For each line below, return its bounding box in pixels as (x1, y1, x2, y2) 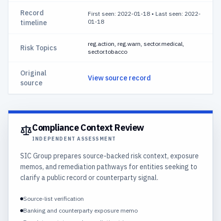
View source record (88, 74, 151, 82)
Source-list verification (23, 195, 84, 202)
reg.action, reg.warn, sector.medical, (88, 40, 184, 47)
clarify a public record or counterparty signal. (20, 173, 158, 182)
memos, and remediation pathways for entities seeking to (20, 162, 197, 171)
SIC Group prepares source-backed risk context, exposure (20, 151, 199, 160)
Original (20, 69, 46, 77)
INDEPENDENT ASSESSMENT (32, 136, 116, 142)
